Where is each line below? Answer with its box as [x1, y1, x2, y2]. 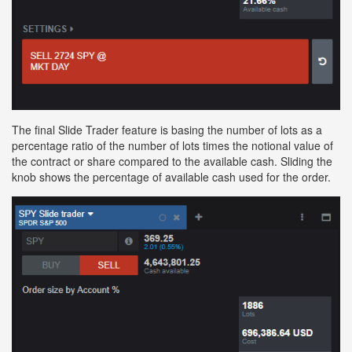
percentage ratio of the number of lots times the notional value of [12, 137, 333, 153]
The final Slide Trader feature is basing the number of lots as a [12, 121, 322, 137]
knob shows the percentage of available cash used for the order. [12, 168, 331, 185]
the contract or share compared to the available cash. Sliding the [12, 152, 332, 169]
